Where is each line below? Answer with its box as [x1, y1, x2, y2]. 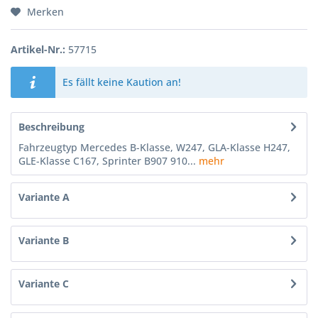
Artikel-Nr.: [11, 43, 65, 56]
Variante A [18, 190, 70, 204]
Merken [27, 5, 64, 18]
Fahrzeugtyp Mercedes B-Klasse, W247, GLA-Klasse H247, [18, 141, 290, 154]
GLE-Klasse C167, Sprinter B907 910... [18, 154, 196, 168]
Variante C [18, 277, 69, 290]
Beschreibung [18, 120, 84, 133]
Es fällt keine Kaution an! [62, 75, 181, 89]
